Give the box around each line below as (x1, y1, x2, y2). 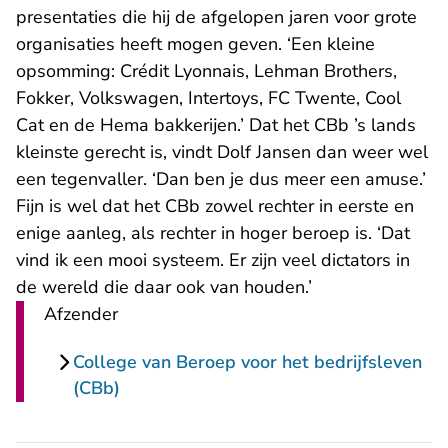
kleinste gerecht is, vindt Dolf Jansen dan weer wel (16, 140, 428, 165)
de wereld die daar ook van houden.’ (16, 275, 312, 300)
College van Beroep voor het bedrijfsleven (73, 350, 422, 375)
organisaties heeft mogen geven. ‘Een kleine (16, 32, 375, 57)
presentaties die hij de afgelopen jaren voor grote (16, 5, 417, 30)
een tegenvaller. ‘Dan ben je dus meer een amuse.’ (16, 167, 426, 192)
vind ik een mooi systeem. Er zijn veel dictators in (16, 248, 410, 273)
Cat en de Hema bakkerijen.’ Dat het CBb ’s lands (16, 113, 416, 138)
